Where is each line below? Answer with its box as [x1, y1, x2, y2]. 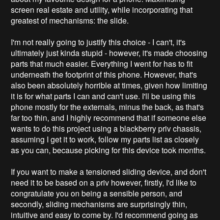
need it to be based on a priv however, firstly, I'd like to [11, 176, 197, 188]
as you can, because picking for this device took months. [11, 144, 206, 156]
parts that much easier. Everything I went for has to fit [11, 57, 193, 69]
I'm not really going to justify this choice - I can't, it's [11, 36, 186, 48]
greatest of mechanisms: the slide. [11, 14, 131, 26]
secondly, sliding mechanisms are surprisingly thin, [11, 198, 188, 210]
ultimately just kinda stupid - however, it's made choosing [11, 47, 208, 58]
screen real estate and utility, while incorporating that [11, 3, 193, 15]
